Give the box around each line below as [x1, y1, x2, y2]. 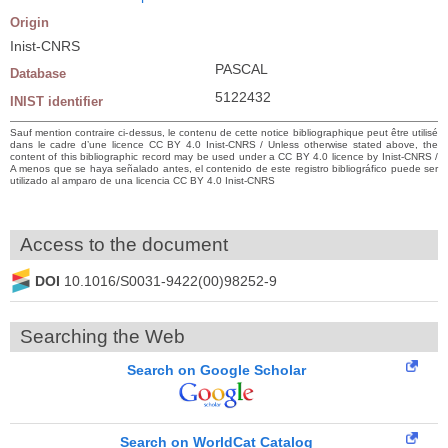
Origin [10, 15, 49, 31]
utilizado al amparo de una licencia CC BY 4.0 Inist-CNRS [10, 175, 275, 187]
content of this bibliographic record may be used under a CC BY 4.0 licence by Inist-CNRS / [10, 151, 438, 163]
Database [10, 66, 66, 82]
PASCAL [215, 61, 268, 78]
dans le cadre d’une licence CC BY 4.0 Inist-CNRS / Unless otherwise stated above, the [10, 139, 438, 151]
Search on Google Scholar [127, 362, 306, 379]
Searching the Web [20, 326, 185, 348]
